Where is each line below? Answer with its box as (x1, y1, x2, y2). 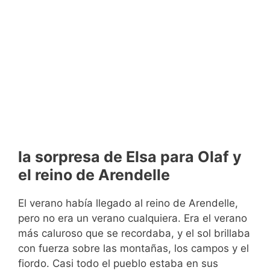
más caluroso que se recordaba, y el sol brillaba (18, 227, 250, 240)
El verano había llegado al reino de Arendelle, (18, 197, 238, 210)
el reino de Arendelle (18, 166, 170, 184)
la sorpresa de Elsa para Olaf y (18, 148, 242, 166)
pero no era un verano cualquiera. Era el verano (18, 212, 247, 225)
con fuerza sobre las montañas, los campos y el (18, 242, 249, 255)
